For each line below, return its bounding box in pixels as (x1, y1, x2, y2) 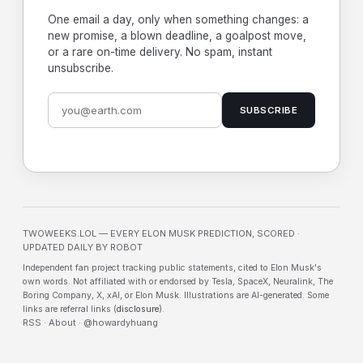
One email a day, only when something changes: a (48, 13, 309, 26)
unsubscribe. (48, 62, 113, 75)
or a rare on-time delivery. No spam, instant (48, 45, 272, 58)
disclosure (117, 304, 159, 314)
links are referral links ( (23, 304, 117, 314)
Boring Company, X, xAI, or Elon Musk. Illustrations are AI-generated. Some (23, 290, 329, 301)
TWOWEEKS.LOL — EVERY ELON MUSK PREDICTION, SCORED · (23, 228, 300, 239)
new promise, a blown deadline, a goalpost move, (48, 29, 306, 42)
